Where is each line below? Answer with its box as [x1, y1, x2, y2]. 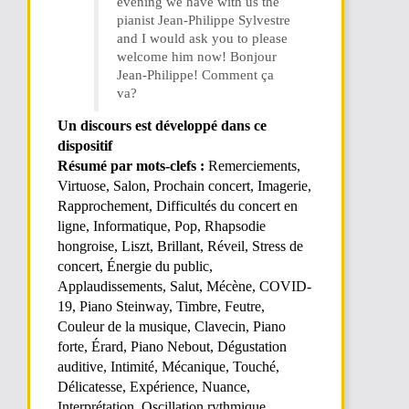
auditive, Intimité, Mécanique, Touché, [58, 359, 279, 374]
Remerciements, [208, 158, 300, 173]
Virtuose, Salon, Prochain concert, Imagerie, [58, 178, 311, 194]
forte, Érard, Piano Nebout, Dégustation [58, 339, 287, 354]
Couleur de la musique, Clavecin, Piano [58, 319, 286, 334]
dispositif [58, 138, 112, 153]
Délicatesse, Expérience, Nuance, [58, 379, 250, 394]
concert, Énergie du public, [58, 258, 213, 274]
